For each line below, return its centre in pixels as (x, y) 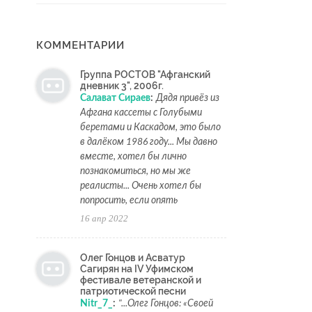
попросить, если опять (129, 201)
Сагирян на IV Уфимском (137, 269)
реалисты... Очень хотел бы (141, 186)
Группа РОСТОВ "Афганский (145, 75)
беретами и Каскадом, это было (150, 128)
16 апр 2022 (104, 219)
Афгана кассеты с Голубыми (141, 113)
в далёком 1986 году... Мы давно (149, 142)
